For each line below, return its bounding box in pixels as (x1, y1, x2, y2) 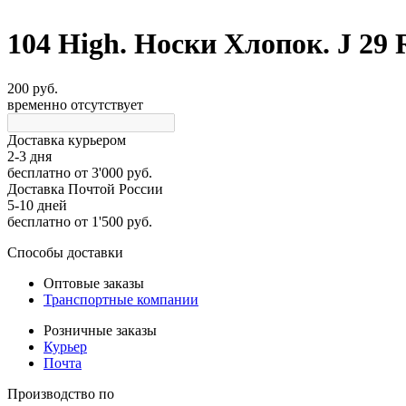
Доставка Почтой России (7, 180, 163, 197)
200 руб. (7, 80, 58, 96)
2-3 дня (7, 148, 52, 164)
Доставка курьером (7, 131, 126, 148)
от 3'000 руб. (71, 164, 152, 180)
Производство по (7, 385, 114, 401)
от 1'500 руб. (71, 213, 152, 229)
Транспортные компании (43, 291, 198, 307)
